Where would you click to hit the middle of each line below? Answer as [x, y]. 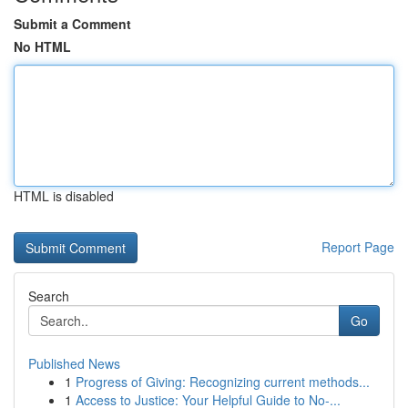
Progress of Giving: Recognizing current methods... [223, 382]
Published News [74, 363]
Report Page [358, 247]
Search [49, 296]
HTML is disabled [64, 196]
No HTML [42, 46]
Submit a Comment [72, 24]
